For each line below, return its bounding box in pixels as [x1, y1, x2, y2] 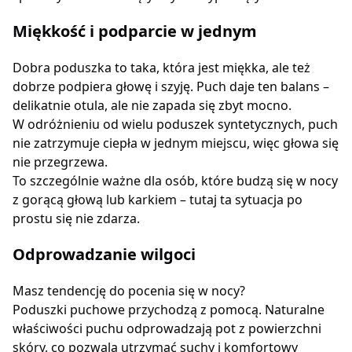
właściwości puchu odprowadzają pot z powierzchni [13, 319, 321, 337]
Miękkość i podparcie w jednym [13, 20, 257, 42]
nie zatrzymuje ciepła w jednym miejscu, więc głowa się [13, 134, 339, 152]
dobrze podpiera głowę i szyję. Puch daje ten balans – [13, 77, 329, 95]
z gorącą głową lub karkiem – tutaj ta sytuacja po [13, 190, 302, 208]
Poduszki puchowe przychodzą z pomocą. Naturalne [13, 300, 324, 318]
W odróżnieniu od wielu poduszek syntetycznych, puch [13, 115, 338, 133]
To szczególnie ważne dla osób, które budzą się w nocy [13, 171, 338, 189]
